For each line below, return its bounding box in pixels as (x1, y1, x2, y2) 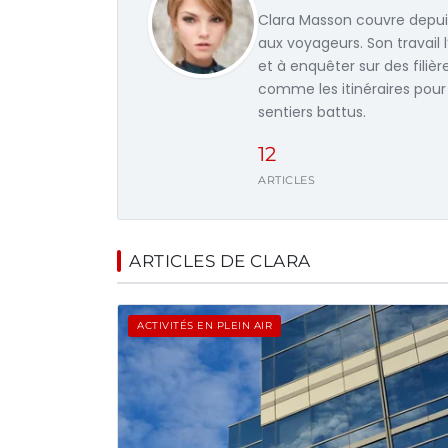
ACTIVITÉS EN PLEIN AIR (137, 319, 272, 332)
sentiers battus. (258, 102, 366, 122)
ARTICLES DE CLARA (129, 251, 311, 271)
